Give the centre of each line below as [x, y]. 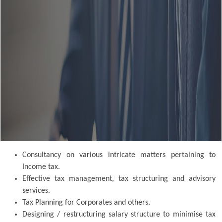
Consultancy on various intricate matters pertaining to [119, 155]
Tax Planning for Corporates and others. [86, 202]
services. [36, 191]
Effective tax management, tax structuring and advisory [119, 179]
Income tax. [41, 167]
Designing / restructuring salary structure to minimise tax [119, 214]
